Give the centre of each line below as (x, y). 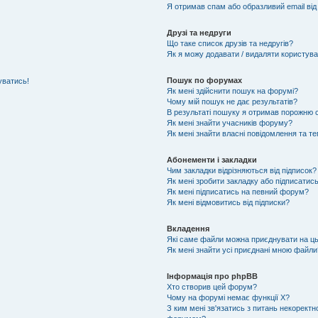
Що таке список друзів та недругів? (230, 43)
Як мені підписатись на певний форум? (238, 192)
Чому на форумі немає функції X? (229, 297)
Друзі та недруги (199, 33)
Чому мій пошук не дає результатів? (232, 102)
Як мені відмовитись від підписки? (229, 202)
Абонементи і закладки (212, 160)
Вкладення (188, 229)
